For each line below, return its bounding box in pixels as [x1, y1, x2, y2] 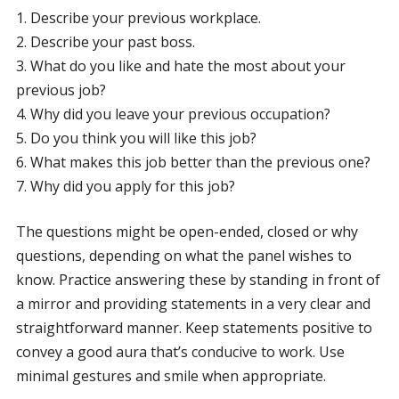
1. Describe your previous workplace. [15, 8, 261, 28]
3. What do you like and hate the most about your [15, 56, 346, 76]
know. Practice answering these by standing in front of [15, 270, 380, 289]
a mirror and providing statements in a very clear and [15, 294, 370, 313]
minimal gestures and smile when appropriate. [15, 366, 326, 386]
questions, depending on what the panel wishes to [15, 246, 352, 265]
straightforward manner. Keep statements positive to [15, 318, 372, 338]
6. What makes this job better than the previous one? [15, 152, 370, 172]
